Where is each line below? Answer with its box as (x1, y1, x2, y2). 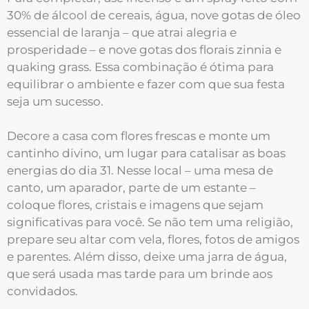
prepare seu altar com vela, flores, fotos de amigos (7, 232, 299, 246)
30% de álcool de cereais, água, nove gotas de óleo (7, 8, 301, 22)
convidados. (7, 284, 78, 298)
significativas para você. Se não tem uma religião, (7, 215, 293, 229)
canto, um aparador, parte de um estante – (7, 181, 256, 195)
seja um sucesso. (7, 94, 103, 108)
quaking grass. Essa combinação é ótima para (7, 59, 274, 74)
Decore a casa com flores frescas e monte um (7, 129, 270, 143)
